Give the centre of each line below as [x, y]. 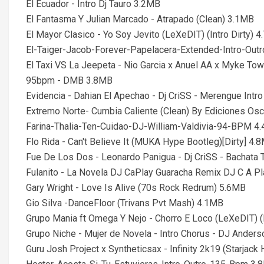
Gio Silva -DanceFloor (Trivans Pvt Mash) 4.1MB [125, 203]
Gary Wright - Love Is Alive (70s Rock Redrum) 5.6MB [136, 188]
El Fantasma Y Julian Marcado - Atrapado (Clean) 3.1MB [140, 19]
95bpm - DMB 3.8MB [69, 80]
